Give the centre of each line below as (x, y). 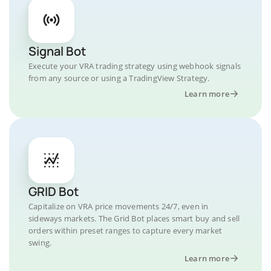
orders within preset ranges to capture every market (126, 230)
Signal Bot (57, 51)
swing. (40, 243)
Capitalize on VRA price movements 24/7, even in (119, 206)
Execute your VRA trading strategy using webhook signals (135, 66)
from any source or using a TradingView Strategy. (119, 78)
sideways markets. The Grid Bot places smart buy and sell (134, 218)
